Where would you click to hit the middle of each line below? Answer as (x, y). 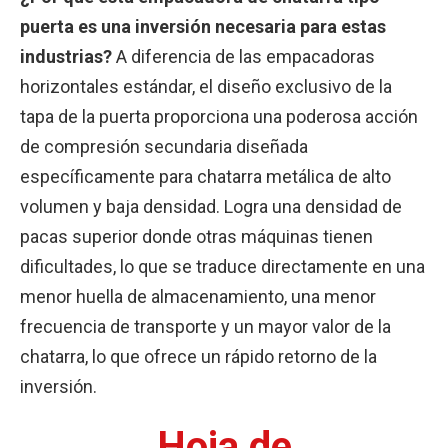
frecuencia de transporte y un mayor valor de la (205, 327)
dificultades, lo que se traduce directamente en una (222, 267)
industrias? (68, 57)
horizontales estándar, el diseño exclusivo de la (206, 87)
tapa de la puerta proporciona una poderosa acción (219, 117)
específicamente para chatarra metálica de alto (205, 177)
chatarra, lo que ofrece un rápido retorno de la (198, 357)
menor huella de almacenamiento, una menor (198, 297)
